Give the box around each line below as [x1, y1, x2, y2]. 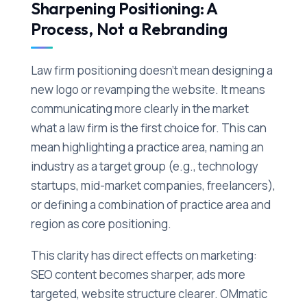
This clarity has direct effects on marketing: [30, 247, 257, 264]
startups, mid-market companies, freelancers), [30, 177, 275, 194]
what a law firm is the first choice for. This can [30, 120, 267, 136]
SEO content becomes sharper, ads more [30, 267, 245, 283]
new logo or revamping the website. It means [30, 82, 265, 98]
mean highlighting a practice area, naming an [30, 139, 264, 156]
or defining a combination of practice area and [30, 197, 271, 213]
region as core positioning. [30, 216, 171, 232]
